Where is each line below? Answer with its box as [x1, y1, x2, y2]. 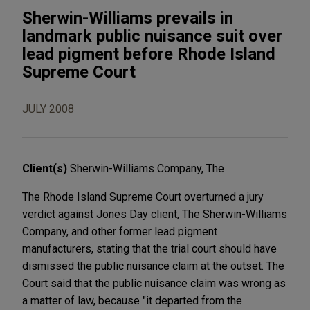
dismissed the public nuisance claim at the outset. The [22, 259, 284, 273]
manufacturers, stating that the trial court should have [22, 241, 277, 255]
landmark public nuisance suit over [22, 26, 282, 46]
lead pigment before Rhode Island [22, 44, 275, 64]
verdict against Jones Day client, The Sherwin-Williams [22, 207, 287, 221]
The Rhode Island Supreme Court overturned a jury [22, 190, 264, 203]
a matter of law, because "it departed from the [22, 293, 242, 307]
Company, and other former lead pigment [22, 224, 217, 238]
